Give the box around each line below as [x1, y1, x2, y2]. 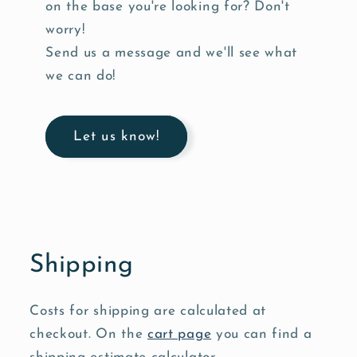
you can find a [211, 327, 312, 341]
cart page [147, 327, 212, 341]
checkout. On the [29, 327, 147, 341]
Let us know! [73, 129, 160, 143]
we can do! [45, 69, 116, 84]
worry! [45, 23, 85, 37]
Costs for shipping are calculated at [29, 304, 267, 318]
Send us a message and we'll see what [45, 46, 298, 61]
